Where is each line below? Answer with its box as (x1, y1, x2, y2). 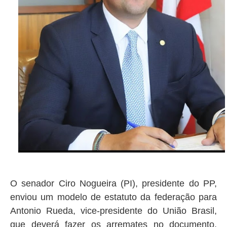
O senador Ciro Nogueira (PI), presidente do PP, (10, 178, 217, 189)
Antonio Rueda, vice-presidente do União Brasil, (10, 206, 217, 216)
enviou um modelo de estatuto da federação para (10, 192, 217, 203)
